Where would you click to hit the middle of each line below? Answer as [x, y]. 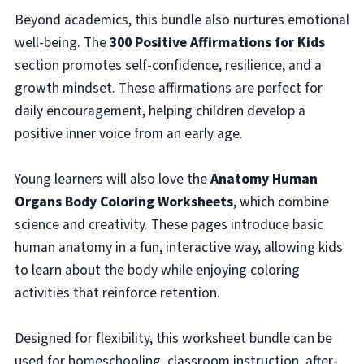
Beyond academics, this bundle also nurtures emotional [182, 19]
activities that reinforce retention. [117, 292]
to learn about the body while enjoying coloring [157, 270]
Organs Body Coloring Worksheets [123, 201]
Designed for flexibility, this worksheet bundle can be [173, 338]
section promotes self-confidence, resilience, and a [168, 65]
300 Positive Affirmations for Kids [217, 42]
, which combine [281, 201]
